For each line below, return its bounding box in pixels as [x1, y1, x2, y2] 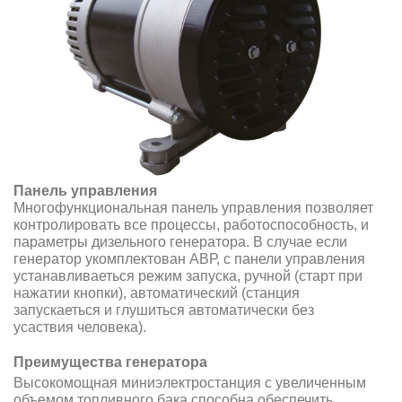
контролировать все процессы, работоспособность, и [13, 216, 369, 232]
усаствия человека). [13, 319, 146, 335]
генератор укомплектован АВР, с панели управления [13, 250, 365, 267]
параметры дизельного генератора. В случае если [13, 233, 347, 249]
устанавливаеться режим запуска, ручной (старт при [13, 267, 363, 284]
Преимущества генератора [13, 354, 207, 370]
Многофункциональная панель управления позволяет [13, 199, 373, 215]
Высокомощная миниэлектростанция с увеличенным [13, 374, 366, 390]
